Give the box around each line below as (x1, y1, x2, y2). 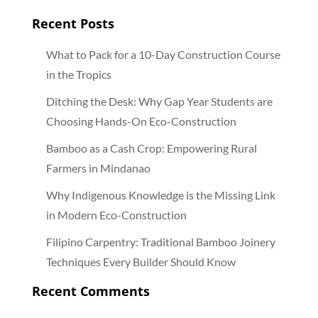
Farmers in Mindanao (45, 160, 150, 175)
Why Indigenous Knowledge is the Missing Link (45, 187, 275, 202)
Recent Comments (31, 282, 150, 300)
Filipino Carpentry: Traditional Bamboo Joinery (45, 234, 275, 248)
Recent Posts (31, 14, 114, 32)
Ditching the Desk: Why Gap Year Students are (45, 94, 273, 108)
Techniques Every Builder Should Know (45, 254, 236, 268)
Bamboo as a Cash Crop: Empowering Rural (45, 141, 257, 155)
